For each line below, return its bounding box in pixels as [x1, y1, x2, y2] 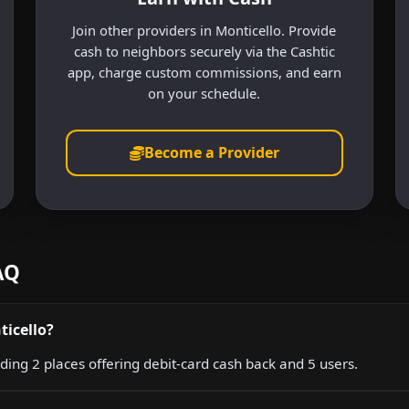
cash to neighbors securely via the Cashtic [73, 41, 335, 60]
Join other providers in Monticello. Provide [72, 20, 337, 39]
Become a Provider [143, 142, 279, 163]
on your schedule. [148, 83, 261, 102]
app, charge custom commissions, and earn [67, 62, 341, 81]
